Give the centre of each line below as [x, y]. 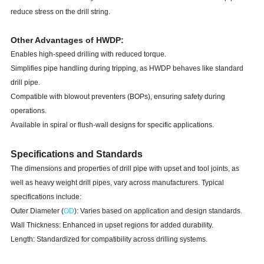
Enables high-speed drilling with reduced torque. [88, 55]
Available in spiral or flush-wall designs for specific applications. [112, 125]
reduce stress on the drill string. [60, 12]
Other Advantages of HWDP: [67, 40]
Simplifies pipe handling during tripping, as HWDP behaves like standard [127, 69]
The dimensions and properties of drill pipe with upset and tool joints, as [125, 169]
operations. [28, 111]
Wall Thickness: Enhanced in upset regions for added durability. [112, 225]
